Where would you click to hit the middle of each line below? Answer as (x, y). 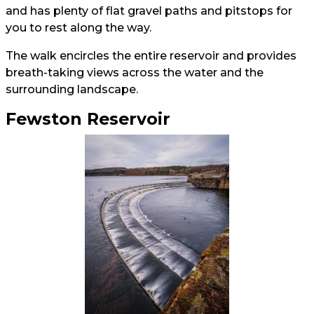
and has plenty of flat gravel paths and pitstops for (149, 11)
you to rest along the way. (78, 27)
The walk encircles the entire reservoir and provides (151, 55)
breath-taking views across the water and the (135, 72)
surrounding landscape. (72, 89)
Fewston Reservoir (88, 118)
